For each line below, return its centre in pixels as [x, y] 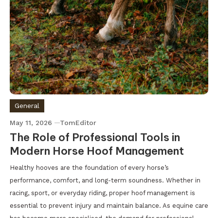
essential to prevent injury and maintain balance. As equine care [109, 206]
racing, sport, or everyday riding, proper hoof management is [102, 193]
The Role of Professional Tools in [95, 137]
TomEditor [78, 123]
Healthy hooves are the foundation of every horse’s [89, 168]
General [27, 106]
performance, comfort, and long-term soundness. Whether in [105, 181]
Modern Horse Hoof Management [97, 151]
